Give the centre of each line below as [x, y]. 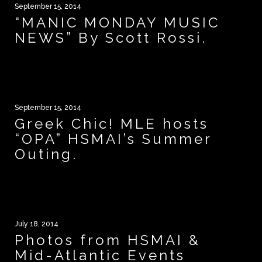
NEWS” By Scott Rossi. [111, 38]
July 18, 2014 [37, 224]
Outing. [46, 154]
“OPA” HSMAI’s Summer [113, 139]
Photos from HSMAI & [108, 240]
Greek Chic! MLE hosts [112, 124]
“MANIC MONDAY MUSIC [117, 23]
